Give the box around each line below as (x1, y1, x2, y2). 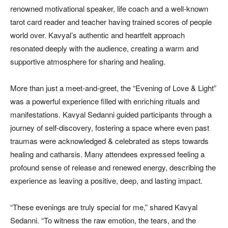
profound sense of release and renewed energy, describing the (10, 161, 216, 173)
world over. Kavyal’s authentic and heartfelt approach (10, 29, 185, 40)
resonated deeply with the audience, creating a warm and (10, 42, 198, 53)
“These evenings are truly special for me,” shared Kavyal (10, 201, 197, 212)
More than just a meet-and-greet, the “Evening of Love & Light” (10, 82, 216, 93)
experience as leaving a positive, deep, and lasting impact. (10, 175, 203, 186)
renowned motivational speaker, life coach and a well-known (10, 3, 208, 14)
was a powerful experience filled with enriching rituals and (10, 95, 199, 106)
